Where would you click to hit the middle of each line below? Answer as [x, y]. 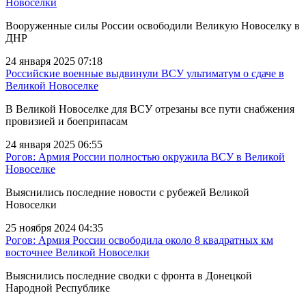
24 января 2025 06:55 [54, 144]
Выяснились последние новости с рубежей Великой [127, 192]
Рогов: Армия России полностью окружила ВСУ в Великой [145, 156]
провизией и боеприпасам [67, 121]
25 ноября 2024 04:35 [54, 227]
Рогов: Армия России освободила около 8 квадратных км [139, 240]
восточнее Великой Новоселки [78, 252]
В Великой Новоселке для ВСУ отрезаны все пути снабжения [150, 109]
